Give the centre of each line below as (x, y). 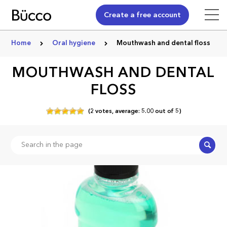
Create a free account (142, 15)
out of (164, 111)
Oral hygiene (75, 43)
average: (127, 111)
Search (212, 145)
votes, (103, 111)
